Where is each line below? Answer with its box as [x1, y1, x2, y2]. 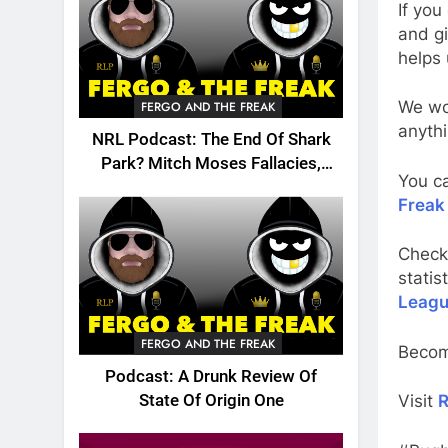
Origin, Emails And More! [117, 178, 305, 198]
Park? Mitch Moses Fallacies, [101, 154, 321, 174]
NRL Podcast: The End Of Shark [91, 130, 331, 150]
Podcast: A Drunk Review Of [105, 366, 317, 386]
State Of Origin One [138, 390, 284, 410]
